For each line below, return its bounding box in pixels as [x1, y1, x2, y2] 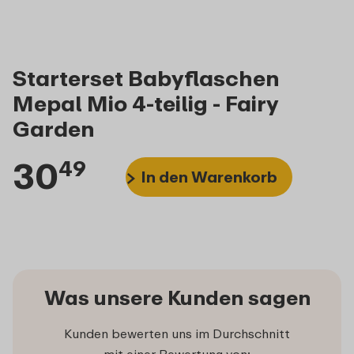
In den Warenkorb [141, 167, 277, 186]
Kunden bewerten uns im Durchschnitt [64, 326, 290, 342]
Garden [13, 115, 95, 141]
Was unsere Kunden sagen [43, 285, 311, 311]
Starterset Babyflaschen [13, 64, 280, 91]
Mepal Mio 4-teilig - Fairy [13, 89, 278, 116]
